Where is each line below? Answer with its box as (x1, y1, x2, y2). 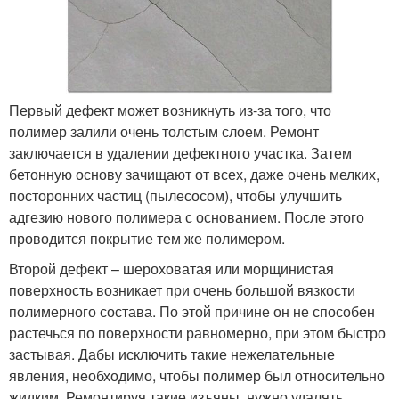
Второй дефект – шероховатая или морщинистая (9, 257, 334, 279)
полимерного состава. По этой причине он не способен (9, 300, 375, 322)
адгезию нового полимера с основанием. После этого (9, 206, 364, 227)
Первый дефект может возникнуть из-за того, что (9, 99, 331, 120)
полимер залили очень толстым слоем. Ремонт (9, 120, 319, 142)
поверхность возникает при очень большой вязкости (9, 279, 355, 300)
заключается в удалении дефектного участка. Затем (9, 142, 352, 163)
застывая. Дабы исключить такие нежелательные (9, 343, 335, 364)
